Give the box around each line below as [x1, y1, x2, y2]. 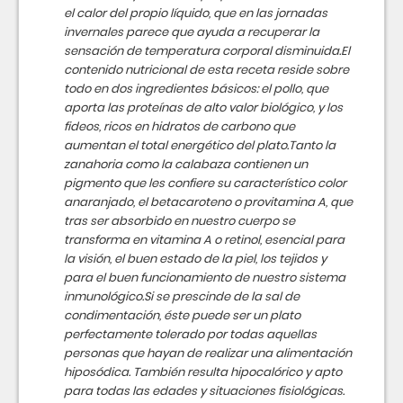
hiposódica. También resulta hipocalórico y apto [64, 363, 342, 381]
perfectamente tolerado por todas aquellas [64, 326, 317, 343]
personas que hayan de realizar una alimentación [64, 345, 352, 362]
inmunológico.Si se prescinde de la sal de [64, 288, 300, 305]
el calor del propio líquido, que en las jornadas [64, 4, 327, 22]
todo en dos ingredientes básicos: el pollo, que [64, 80, 328, 97]
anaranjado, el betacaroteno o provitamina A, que [64, 193, 353, 210]
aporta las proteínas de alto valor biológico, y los [64, 99, 343, 116]
